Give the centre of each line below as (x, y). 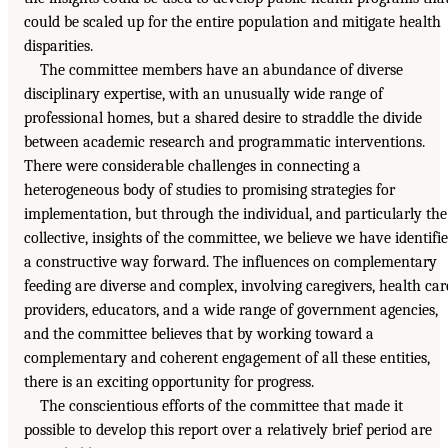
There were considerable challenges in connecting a (192, 165)
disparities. (58, 45)
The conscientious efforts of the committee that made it (221, 405)
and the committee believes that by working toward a (199, 333)
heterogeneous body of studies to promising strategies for (209, 189)
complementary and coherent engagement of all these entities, (227, 357)
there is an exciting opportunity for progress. (169, 381)
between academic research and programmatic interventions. (224, 141)
